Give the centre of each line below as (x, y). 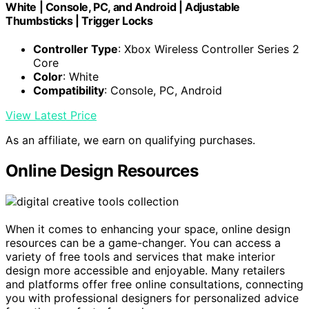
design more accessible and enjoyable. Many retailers (145, 270)
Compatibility (69, 90)
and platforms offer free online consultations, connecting (154, 284)
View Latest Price (51, 115)
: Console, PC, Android (163, 90)
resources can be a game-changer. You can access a (143, 242)
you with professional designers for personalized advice (152, 298)
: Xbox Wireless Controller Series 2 (209, 49)
